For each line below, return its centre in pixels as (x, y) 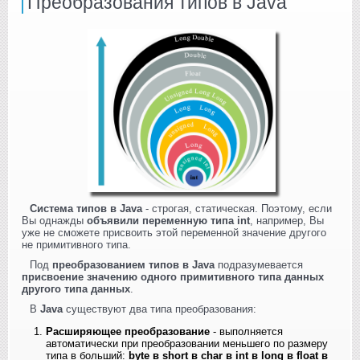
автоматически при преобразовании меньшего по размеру (187, 344)
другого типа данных (76, 289)
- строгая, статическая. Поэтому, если (237, 209)
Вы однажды (54, 221)
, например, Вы (287, 221)
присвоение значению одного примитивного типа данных (173, 277)
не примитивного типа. (76, 245)
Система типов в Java (86, 209)
